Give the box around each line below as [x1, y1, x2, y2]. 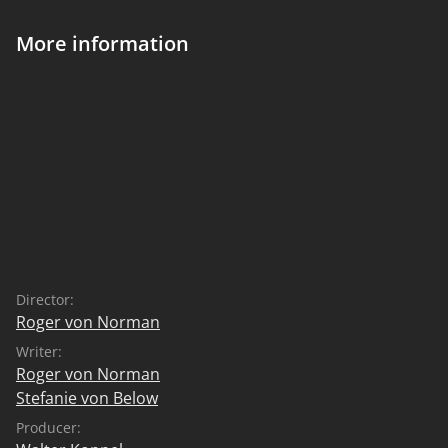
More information [16, 29, 189, 57]
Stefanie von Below [16, 386, 158, 409]
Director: [16, 289, 74, 309]
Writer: [16, 341, 62, 361]
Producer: [16, 417, 81, 437]
